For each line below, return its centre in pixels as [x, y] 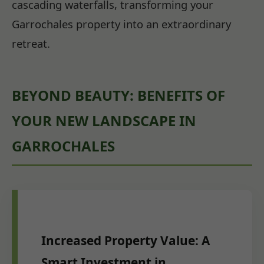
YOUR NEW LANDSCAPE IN [104, 121]
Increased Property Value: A [126, 240]
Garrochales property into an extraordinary [121, 24]
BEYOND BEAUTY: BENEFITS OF [118, 95]
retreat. [31, 44]
